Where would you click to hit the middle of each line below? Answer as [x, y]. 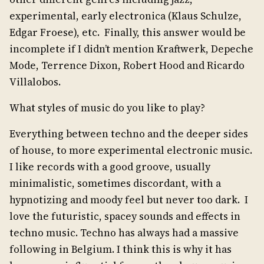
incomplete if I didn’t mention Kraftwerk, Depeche [131, 49]
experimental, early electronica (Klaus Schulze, [126, 16]
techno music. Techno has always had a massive [124, 233]
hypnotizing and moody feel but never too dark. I [129, 200]
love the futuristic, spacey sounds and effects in [125, 217]
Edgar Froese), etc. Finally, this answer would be [128, 33]
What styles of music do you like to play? [107, 108]
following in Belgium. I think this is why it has [121, 250]
